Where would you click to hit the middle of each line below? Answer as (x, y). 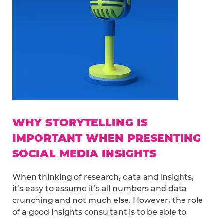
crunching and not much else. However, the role (108, 200)
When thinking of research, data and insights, (103, 177)
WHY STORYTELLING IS (80, 123)
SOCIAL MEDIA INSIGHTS (84, 154)
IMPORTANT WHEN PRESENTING (107, 138)
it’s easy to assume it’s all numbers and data (100, 189)
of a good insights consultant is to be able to (99, 212)
